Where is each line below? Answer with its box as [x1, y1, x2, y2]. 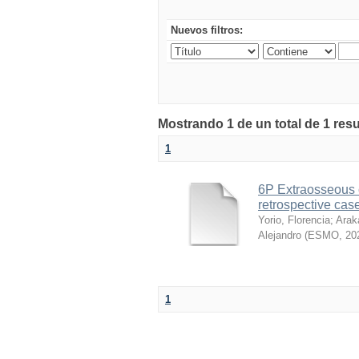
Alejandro [258, 229, 301, 241]
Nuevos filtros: [171, 24, 243, 36]
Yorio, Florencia [258, 214, 330, 226]
